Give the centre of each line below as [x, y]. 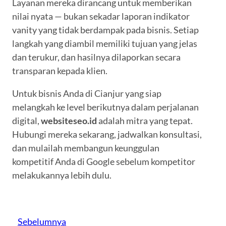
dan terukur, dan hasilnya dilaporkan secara [96, 57]
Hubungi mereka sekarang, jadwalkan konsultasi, [107, 134]
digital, [26, 121]
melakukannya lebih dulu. [62, 175]
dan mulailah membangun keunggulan [86, 148]
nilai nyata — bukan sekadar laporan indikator [101, 16]
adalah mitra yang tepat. [145, 121]
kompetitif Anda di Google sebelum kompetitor [104, 162]
